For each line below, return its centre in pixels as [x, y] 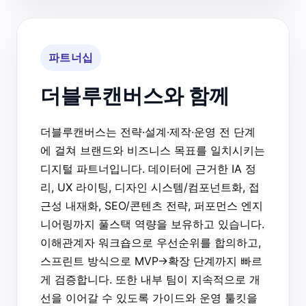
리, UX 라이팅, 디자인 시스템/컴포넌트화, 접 [150, 187]
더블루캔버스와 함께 [135, 95]
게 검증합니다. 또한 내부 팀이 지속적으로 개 [150, 279]
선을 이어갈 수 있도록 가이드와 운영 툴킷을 [149, 297]
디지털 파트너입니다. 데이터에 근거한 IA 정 [148, 168]
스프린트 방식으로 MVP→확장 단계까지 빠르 [151, 261]
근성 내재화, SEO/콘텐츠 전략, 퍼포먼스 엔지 [152, 205]
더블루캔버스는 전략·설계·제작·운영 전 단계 [148, 131]
